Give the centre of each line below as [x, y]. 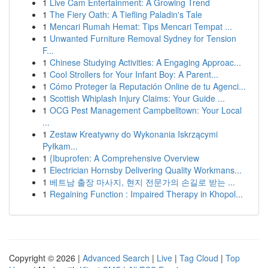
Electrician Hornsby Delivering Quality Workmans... [146, 170]
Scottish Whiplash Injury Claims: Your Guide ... [137, 98]
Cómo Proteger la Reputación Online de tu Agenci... [148, 86]
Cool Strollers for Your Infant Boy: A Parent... [134, 74]
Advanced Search [116, 258]
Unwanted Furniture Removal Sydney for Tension [143, 38]
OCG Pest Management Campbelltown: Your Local [146, 110]
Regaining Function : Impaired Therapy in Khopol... [146, 194]
